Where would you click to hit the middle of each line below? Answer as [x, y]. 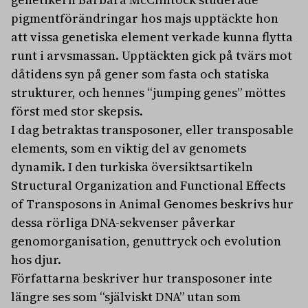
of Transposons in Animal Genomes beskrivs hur [152, 204]
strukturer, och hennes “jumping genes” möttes [148, 93]
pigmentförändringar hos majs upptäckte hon [145, 19]
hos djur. [36, 260]
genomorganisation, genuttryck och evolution [146, 241]
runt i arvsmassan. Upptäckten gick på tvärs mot [152, 56]
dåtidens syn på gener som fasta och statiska [140, 74]
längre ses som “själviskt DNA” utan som [126, 297]
